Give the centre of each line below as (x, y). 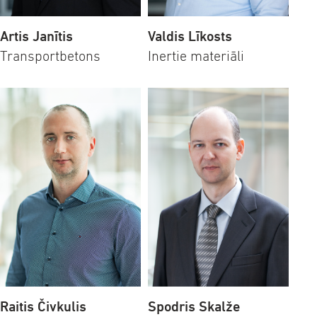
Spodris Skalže (194, 307)
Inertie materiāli (196, 56)
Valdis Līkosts (190, 36)
